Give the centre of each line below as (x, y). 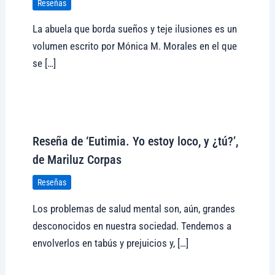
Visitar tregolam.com (76, 110)
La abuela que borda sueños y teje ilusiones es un (134, 29)
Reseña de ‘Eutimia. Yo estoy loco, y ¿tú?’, (135, 141)
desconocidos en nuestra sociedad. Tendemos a (132, 226)
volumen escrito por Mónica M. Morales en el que (134, 46)
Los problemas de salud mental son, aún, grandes (134, 208)
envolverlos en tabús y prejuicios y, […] (110, 243)
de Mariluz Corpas (77, 160)
